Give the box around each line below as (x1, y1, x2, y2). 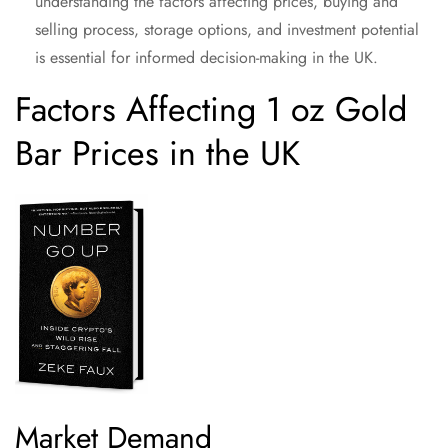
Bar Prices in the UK (15, 129, 300, 179)
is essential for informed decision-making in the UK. (35, 46, 378, 70)
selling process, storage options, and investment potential (35, 18, 419, 42)
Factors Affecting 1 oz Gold (15, 85, 407, 135)
